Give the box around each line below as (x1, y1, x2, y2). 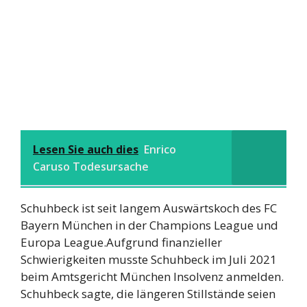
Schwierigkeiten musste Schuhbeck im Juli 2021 (21, 251, 277, 267)
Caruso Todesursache (33, 158, 149, 174)
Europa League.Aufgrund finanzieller (21, 234, 222, 250)
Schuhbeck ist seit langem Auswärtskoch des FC (21, 199, 277, 216)
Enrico (144, 141, 176, 157)
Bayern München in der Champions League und (21, 217, 278, 233)
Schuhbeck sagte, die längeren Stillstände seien (21, 285, 275, 302)
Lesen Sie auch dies (33, 141, 138, 157)
